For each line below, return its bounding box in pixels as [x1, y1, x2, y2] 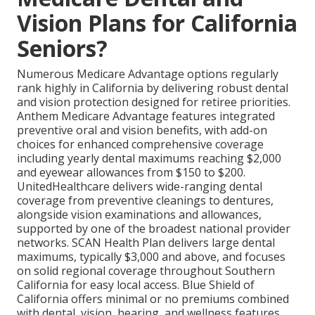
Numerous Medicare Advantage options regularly [17, 66, 278, 82]
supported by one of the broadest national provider [17, 221, 290, 237]
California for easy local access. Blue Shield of [17, 277, 255, 293]
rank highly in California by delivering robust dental [17, 80, 288, 96]
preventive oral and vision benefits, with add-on [17, 122, 267, 139]
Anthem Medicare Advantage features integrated [17, 108, 275, 124]
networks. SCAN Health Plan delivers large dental [17, 235, 275, 251]
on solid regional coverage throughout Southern [17, 263, 275, 279]
